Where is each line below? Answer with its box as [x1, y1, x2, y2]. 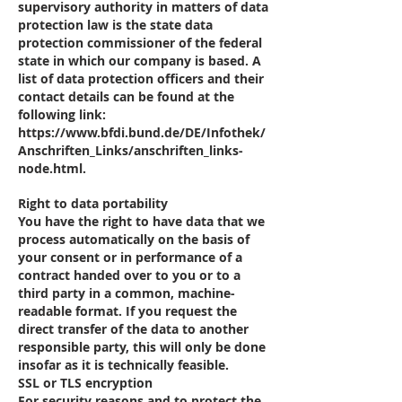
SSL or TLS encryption [18, 374, 153, 391]
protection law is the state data [18, 16, 213, 33]
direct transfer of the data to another [18, 320, 249, 337]
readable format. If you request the [18, 302, 237, 319]
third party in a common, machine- [18, 284, 235, 301]
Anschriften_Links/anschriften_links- [18, 142, 243, 159]
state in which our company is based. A [18, 52, 261, 69]
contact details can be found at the [18, 88, 234, 105]
